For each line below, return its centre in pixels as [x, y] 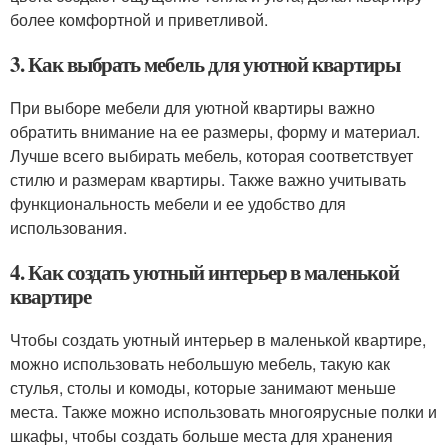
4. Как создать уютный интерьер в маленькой [204, 272]
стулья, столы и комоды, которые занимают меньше [203, 387]
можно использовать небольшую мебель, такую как [200, 363]
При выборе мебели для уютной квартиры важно [192, 107]
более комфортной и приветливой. [139, 19]
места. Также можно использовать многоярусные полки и [223, 411]
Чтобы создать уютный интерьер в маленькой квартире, [218, 339]
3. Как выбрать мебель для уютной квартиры [205, 64]
